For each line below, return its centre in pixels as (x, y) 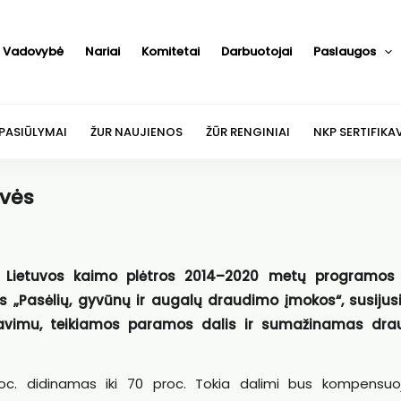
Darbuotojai (256, 51)
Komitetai (170, 51)
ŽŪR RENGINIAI (247, 132)
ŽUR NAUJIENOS (136, 132)
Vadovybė (33, 51)
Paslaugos (344, 51)
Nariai (102, 51)
